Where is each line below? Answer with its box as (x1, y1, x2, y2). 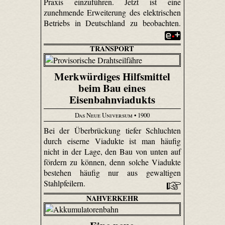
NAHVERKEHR (86, 192, 138, 203)
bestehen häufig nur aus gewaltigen (43, 167, 181, 178)
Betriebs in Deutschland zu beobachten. (43, 18, 181, 29)
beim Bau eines (78, 80, 146, 95)
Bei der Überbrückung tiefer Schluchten (43, 125, 181, 136)
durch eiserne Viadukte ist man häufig (43, 135, 181, 146)
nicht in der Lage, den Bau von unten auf (43, 146, 181, 157)
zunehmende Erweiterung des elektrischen (43, 7, 181, 18)
